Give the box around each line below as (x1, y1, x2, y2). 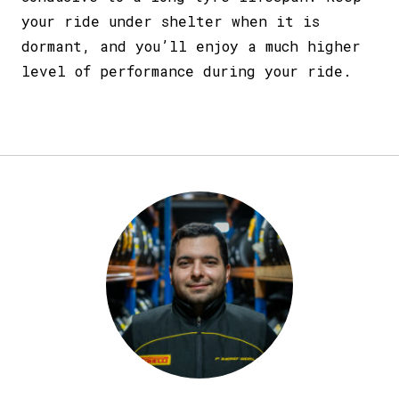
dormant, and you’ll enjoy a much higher (21, 36, 361, 55)
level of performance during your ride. (21, 61, 352, 80)
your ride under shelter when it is (21, 11, 320, 30)
